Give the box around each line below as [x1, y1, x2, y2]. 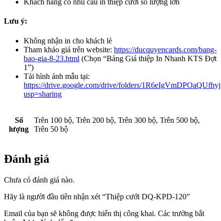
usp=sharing [24, 89, 62, 98]
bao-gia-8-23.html [24, 54, 79, 63]
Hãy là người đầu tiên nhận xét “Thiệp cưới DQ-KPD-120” [4, 192, 190, 201]
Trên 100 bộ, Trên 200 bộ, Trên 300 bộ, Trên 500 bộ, [34, 115, 200, 124]
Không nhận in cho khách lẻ [24, 36, 112, 45]
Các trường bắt [158, 209, 204, 218]
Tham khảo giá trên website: [24, 45, 114, 54]
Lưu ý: [4, 17, 27, 26]
